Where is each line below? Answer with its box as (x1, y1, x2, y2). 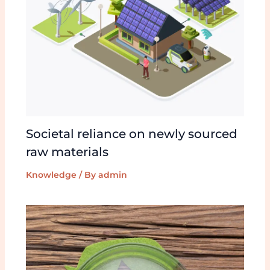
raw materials (25, 144, 108, 159)
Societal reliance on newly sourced (25, 126, 237, 141)
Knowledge (25, 169, 77, 180)
